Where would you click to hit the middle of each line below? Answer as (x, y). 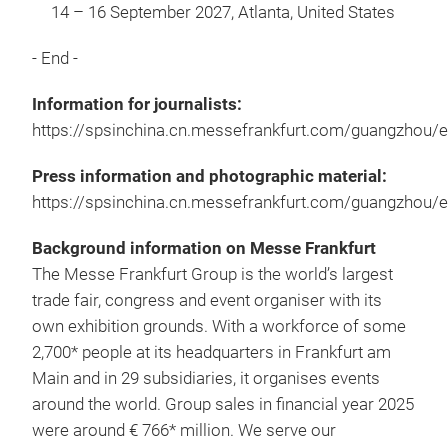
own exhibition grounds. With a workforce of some (219, 326)
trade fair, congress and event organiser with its (207, 300)
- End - (55, 58)
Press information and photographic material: (209, 176)
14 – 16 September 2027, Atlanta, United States (223, 12)
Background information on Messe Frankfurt (204, 248)
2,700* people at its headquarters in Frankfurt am (211, 352)
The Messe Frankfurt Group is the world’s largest (212, 274)
